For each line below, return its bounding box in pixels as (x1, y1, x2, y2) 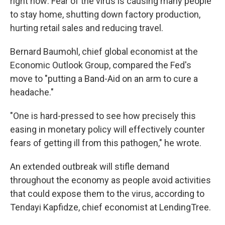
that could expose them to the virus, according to (10, 188, 204, 199)
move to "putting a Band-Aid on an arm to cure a (10, 73, 198, 84)
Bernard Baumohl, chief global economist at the (10, 46, 198, 57)
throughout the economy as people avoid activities (10, 175, 211, 185)
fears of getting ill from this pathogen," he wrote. (10, 138, 201, 148)
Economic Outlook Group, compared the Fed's (10, 60, 191, 70)
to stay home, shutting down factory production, (10, 9, 200, 20)
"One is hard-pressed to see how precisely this (10, 110, 196, 121)
